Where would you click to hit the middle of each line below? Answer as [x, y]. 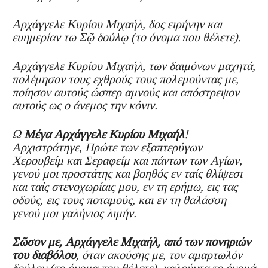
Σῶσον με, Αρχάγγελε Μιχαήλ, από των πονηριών [131, 241]
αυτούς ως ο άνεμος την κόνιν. [86, 105]
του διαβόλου [44, 255]
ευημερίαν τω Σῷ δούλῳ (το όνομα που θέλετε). [127, 37]
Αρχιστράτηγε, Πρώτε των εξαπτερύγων [107, 147]
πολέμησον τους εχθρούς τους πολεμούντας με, [125, 79]
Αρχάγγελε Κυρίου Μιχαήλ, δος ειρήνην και [117, 24]
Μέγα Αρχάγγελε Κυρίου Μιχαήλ [104, 134]
